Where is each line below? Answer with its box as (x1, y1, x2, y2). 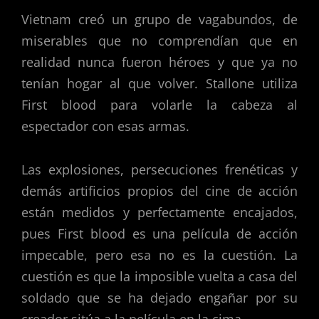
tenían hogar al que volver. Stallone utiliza (21, 74, 298, 92)
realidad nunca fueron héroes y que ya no (21, 53, 298, 70)
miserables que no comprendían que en (21, 31, 298, 49)
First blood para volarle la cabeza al (21, 95, 298, 113)
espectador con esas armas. (21, 117, 189, 135)
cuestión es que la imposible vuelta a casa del (21, 268, 298, 286)
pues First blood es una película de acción (21, 225, 298, 243)
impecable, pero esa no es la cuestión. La (21, 246, 298, 264)
